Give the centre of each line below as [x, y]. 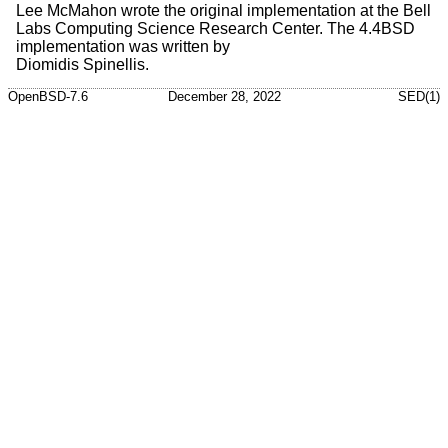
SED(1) [419, 96]
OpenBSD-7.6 [48, 96]
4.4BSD [387, 29]
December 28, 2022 [224, 96]
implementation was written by [123, 47]
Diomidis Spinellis [80, 65]
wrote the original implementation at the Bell [274, 11]
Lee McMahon [66, 11]
